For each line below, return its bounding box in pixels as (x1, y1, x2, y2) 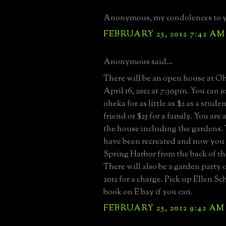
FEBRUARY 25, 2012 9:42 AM (103, 202, 225, 214)
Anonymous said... (103, 55, 173, 68)
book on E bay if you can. (103, 186, 193, 198)
